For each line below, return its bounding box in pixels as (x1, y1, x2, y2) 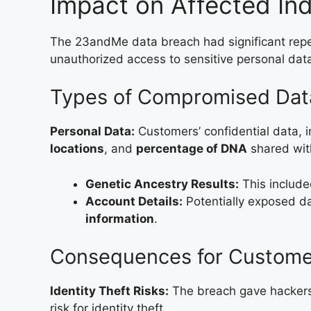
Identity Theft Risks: (50, 284, 169, 298)
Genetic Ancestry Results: (85, 176, 239, 191)
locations (50, 142, 104, 155)
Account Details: (85, 194, 183, 208)
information (85, 211, 154, 226)
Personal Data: (50, 124, 135, 138)
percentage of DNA (136, 142, 247, 155)
